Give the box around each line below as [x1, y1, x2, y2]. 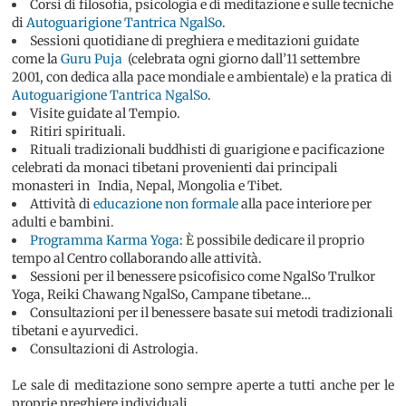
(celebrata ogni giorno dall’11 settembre [122, 51, 361, 68]
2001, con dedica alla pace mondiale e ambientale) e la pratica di [12, 69, 393, 86]
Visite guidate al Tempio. [30, 105, 181, 122]
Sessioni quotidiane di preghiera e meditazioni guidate [30, 33, 360, 50]
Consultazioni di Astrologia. [30, 341, 199, 358]
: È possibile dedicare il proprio [179, 232, 365, 249]
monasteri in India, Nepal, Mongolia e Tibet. [12, 178, 284, 195]
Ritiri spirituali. [30, 123, 127, 140]
